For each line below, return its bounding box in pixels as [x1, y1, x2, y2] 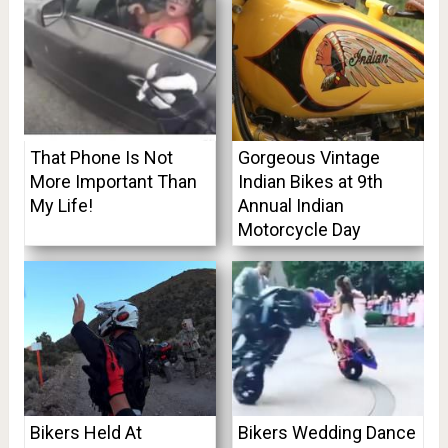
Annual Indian [237, 195, 344, 217]
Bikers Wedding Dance [237, 422, 416, 444]
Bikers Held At [29, 422, 142, 444]
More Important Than [29, 171, 197, 193]
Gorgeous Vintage [237, 147, 380, 169]
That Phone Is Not [29, 147, 173, 169]
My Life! [29, 195, 93, 217]
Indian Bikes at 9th [237, 171, 383, 193]
